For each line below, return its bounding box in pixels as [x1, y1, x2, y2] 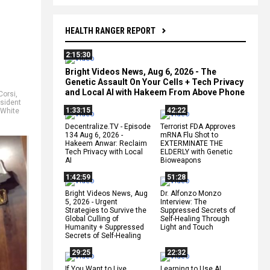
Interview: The [160, 197, 207, 206]
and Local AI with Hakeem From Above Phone [65, 87, 245, 97]
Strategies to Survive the [65, 206, 146, 215]
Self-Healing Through [160, 214, 230, 223]
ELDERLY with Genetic [160, 147, 233, 156]
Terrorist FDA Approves [160, 122, 236, 131]
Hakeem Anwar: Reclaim [65, 139, 147, 148]
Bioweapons [160, 155, 201, 165]
